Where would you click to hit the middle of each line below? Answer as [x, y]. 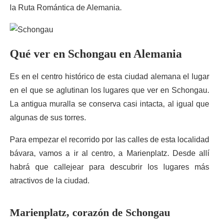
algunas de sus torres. [48, 118]
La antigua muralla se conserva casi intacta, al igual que [109, 104]
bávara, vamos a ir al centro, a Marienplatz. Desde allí [109, 153]
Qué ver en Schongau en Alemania [96, 54]
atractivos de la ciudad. [50, 181]
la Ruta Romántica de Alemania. [66, 8]
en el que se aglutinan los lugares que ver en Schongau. [109, 90]
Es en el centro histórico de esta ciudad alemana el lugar [109, 77]
